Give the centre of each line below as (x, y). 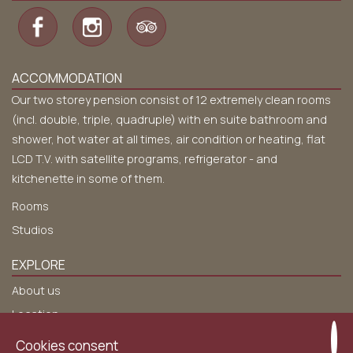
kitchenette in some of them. (88, 178)
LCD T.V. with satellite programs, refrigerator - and (145, 159)
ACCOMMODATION (67, 78)
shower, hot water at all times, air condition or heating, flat (169, 139)
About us (36, 290)
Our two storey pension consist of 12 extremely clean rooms (171, 100)
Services (35, 338)
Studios (33, 230)
